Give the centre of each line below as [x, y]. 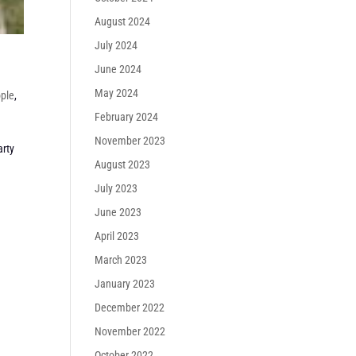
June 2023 [118, 212]
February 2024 [127, 117]
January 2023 [125, 284]
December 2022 [130, 308]
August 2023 [123, 164]
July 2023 [116, 188]
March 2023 [121, 260]
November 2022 [130, 331]
